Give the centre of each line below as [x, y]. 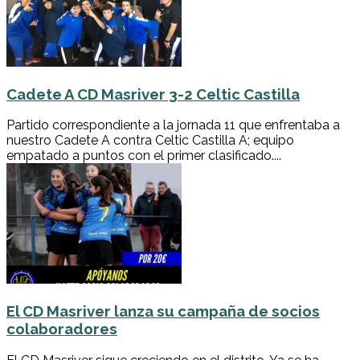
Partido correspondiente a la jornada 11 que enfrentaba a [173, 125]
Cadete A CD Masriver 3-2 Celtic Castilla [153, 94]
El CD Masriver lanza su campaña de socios [163, 311]
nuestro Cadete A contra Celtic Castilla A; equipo [150, 141]
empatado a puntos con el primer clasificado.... [144, 156]
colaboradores [62, 328]
